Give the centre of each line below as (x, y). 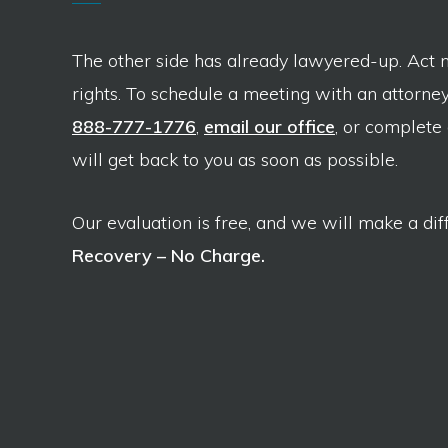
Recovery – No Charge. (168, 256)
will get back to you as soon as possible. (235, 160)
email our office (269, 127)
